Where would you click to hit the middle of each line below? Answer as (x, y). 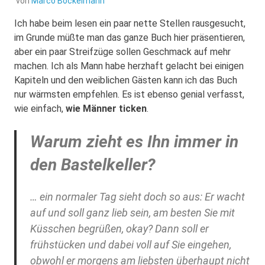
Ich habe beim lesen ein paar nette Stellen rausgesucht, (130, 23)
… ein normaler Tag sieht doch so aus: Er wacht (137, 196)
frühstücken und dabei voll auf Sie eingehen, (130, 244)
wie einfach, (40, 108)
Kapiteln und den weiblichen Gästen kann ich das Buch (126, 80)
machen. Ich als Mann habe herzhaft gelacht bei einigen (129, 66)
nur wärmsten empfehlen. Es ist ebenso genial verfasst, (129, 94)
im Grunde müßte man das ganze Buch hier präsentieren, (130, 37)
